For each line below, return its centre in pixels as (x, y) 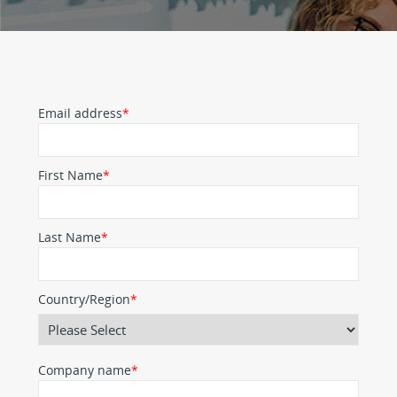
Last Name (70, 237)
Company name (85, 370)
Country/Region (84, 299)
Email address (80, 113)
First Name (70, 175)
